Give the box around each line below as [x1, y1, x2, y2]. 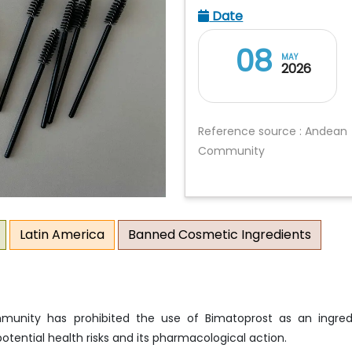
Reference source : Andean [198, 123, 348, 139]
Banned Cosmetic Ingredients [128, 225, 311, 244]
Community [198, 143, 266, 159]
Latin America [20, 225, 104, 244]
